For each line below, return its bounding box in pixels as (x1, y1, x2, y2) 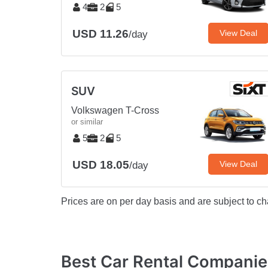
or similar (71, 117, 103, 126)
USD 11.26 (72, 27, 129, 40)
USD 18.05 (72, 158, 129, 171)
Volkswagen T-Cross (71, 105, 159, 115)
